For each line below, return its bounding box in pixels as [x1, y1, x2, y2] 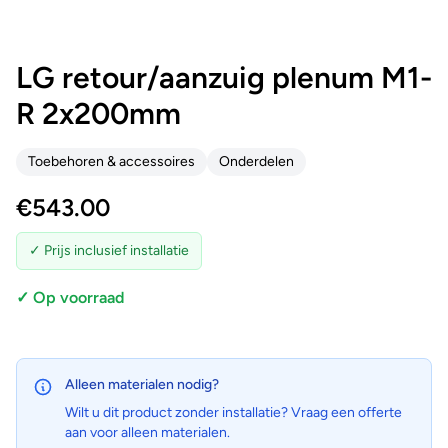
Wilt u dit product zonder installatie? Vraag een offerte [65, 404, 402, 421]
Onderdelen [219, 153, 294, 170]
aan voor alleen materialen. [65, 424, 230, 441]
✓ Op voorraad [16, 288, 124, 307]
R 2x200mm [16, 95, 181, 132]
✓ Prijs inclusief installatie [29, 242, 189, 259]
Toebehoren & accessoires [28, 153, 195, 170]
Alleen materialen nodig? [65, 376, 219, 393]
